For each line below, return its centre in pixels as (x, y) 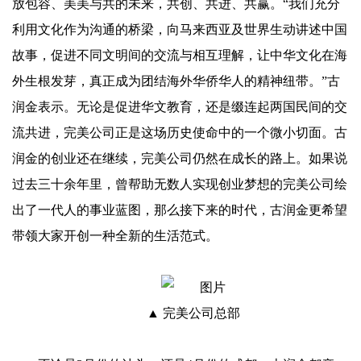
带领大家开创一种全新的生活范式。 (115, 236)
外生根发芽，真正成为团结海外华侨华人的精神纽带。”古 (176, 81)
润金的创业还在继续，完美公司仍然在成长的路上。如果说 (180, 158)
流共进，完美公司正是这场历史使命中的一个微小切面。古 (180, 133)
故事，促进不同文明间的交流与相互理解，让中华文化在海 (180, 55)
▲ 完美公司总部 (193, 313)
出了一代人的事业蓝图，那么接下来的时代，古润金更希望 (180, 210)
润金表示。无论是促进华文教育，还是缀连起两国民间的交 (180, 107)
